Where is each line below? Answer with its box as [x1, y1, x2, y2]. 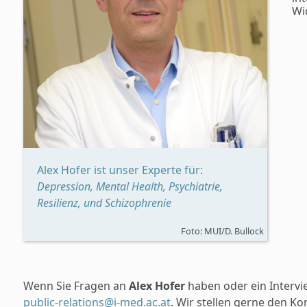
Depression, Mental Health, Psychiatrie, [37, 179, 223, 194]
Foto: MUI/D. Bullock [181, 225, 264, 237]
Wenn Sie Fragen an [23, 278, 129, 293]
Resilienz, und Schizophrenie [37, 195, 171, 210]
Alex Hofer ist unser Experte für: [37, 162, 203, 177]
